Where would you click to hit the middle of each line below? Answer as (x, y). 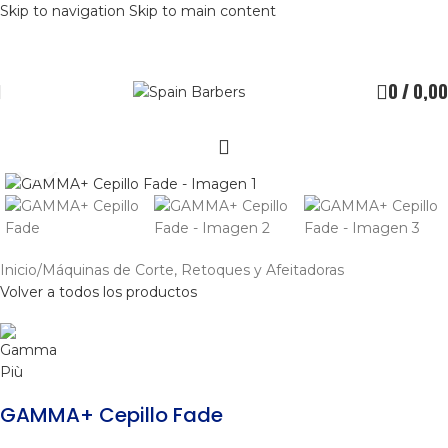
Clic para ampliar (116, 157)
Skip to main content (202, 11)
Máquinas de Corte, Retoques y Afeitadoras (193, 270)
